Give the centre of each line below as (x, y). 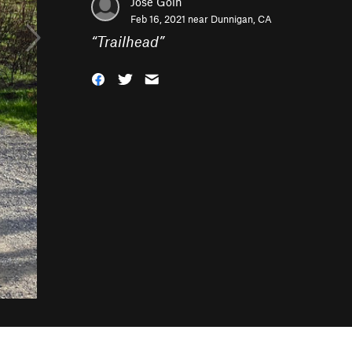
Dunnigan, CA (241, 19)
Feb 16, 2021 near (170, 19)
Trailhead (128, 41)
